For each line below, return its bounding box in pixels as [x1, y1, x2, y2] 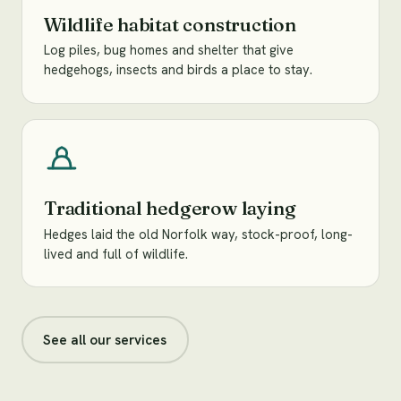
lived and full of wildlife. [44, 244, 188, 262]
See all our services [43, 330, 167, 349]
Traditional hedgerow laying [44, 196, 296, 220]
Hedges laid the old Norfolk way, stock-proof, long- [44, 225, 353, 243]
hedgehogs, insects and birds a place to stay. [44, 61, 312, 79]
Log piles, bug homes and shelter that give [44, 41, 294, 59]
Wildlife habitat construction [44, 13, 296, 37]
